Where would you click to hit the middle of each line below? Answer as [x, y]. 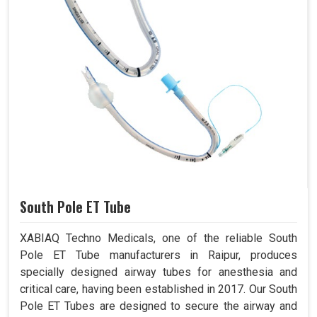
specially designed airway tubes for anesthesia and [158, 272]
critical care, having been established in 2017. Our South [158, 289]
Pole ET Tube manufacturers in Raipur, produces [158, 255]
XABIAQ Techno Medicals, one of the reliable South [158, 238]
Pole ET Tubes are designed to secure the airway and [158, 306]
